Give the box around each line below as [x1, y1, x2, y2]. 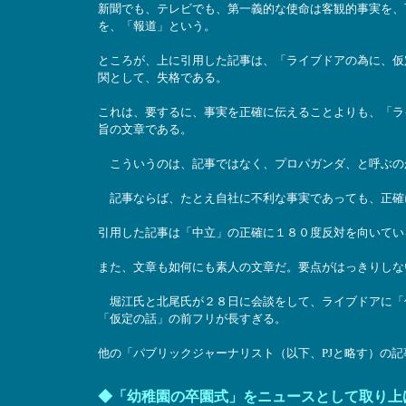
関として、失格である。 [97, 71, 227, 84]
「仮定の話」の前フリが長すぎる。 [97, 312, 286, 325]
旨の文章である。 [97, 122, 192, 136]
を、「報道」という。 [97, 19, 216, 33]
